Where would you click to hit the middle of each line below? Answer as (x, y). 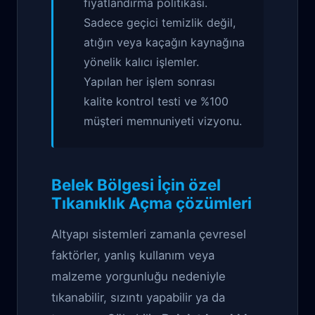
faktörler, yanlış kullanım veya (133, 255)
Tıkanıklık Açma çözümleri (152, 203)
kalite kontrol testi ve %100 (156, 101)
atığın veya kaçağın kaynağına (165, 42)
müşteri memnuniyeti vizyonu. (163, 121)
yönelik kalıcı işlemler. (142, 62)
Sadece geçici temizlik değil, (160, 22)
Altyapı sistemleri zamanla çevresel (149, 234)
